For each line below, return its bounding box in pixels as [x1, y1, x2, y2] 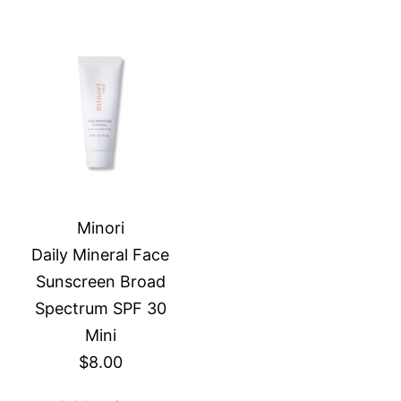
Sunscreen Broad [35, 272, 166, 291]
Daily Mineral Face [31, 245, 169, 264]
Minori [76, 218, 124, 237]
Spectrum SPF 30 [34, 299, 166, 318]
